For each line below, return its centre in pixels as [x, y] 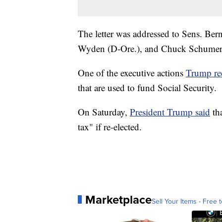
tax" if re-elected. [110, 126]
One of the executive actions [132, 72]
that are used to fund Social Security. [147, 87]
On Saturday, [104, 111]
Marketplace [118, 199]
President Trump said [170, 111]
